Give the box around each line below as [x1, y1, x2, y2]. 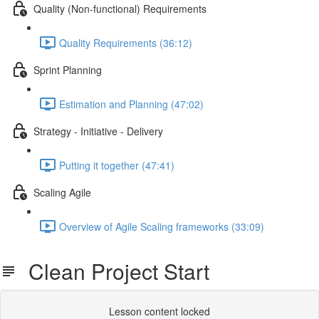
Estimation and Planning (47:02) [59, 96, 204, 111]
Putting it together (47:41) [59, 157, 174, 172]
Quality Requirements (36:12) [59, 35, 192, 50]
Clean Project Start [17, 256, 209, 286]
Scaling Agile [33, 184, 91, 199]
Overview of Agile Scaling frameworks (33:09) [59, 219, 264, 234]
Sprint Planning [33, 62, 102, 77]
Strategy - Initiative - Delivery [33, 123, 163, 138]
